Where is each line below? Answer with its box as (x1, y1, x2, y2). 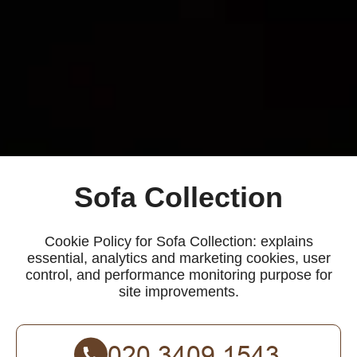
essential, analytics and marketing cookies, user (26, 249, 331, 266)
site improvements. (118, 283, 239, 300)
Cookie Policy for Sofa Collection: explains (44, 233, 313, 249)
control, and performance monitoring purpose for (25, 266, 332, 283)
